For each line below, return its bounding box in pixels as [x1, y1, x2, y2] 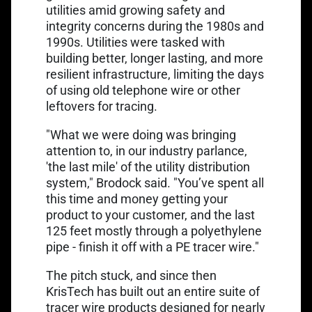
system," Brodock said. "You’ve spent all [46, 175, 264, 190]
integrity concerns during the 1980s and [46, 19, 264, 33]
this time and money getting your [46, 192, 228, 206]
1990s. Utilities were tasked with [46, 35, 225, 49]
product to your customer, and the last [46, 208, 255, 222]
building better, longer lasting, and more [46, 51, 263, 65]
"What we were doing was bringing [46, 127, 236, 142]
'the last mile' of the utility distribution [46, 159, 250, 174]
